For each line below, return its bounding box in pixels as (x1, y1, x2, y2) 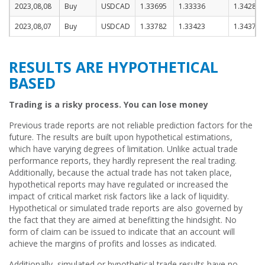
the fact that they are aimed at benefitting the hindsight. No (9, 214, 237, 225)
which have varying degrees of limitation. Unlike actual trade (9, 143, 238, 154)
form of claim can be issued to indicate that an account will (9, 226, 235, 237)
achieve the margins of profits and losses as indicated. (9, 238, 216, 249)
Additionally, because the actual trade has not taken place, (9, 167, 232, 178)
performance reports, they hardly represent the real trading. (9, 155, 237, 166)
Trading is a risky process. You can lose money (9, 99, 208, 110)
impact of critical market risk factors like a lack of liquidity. (9, 190, 229, 202)
